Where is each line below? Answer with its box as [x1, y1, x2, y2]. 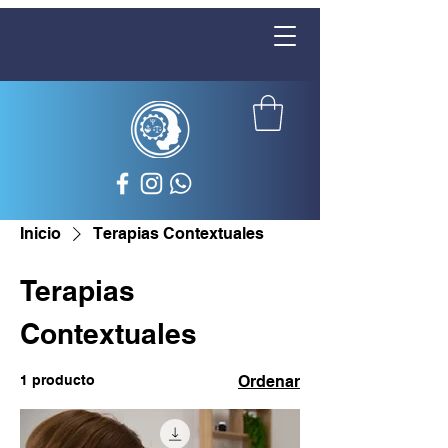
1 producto [20, 371, 95, 388]
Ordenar [238, 371, 300, 391]
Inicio [20, 223, 61, 243]
